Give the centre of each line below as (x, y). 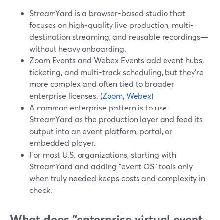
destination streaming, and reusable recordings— (119, 37)
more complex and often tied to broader (102, 84)
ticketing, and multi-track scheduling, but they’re (117, 72)
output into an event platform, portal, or (101, 131)
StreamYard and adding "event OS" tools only (111, 166)
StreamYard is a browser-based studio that (107, 13)
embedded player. (63, 143)
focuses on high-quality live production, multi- (111, 25)
